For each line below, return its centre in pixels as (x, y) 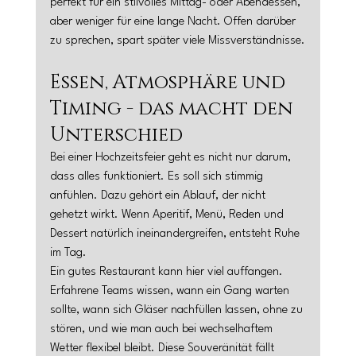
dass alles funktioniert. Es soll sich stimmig (158, 177)
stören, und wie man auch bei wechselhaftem (163, 329)
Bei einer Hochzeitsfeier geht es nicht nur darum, (172, 158)
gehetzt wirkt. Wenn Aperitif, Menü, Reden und (168, 215)
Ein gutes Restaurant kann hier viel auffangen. (168, 272)
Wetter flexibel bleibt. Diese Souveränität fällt (163, 348)
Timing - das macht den (174, 109)
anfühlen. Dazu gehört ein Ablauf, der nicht (159, 196)
